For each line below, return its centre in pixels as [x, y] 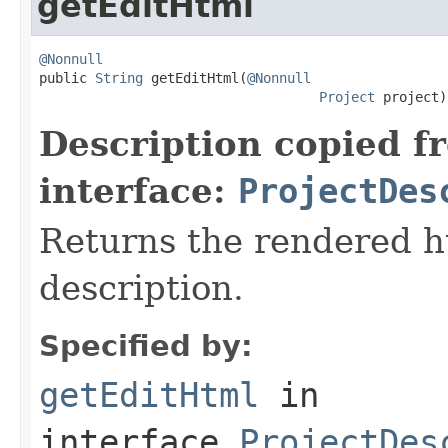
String [119, 77]
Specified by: [146, 345]
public [67, 77]
